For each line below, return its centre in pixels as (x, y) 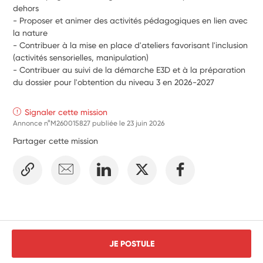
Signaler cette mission (66, 112)
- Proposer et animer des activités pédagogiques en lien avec (131, 20)
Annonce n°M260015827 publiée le (70, 123)
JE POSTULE (131, 243)
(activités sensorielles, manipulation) (81, 57)
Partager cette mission (56, 141)
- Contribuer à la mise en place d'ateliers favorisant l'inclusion (131, 45)
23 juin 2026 (146, 123)
